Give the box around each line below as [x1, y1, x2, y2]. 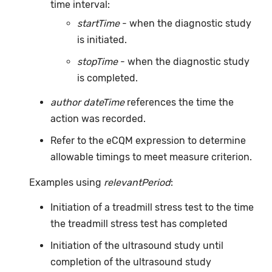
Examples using [29, 176, 104, 188]
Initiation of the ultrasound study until [50, 240, 223, 251]
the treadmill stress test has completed [50, 218, 228, 230]
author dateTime [50, 97, 124, 109]
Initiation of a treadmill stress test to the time [50, 202, 254, 214]
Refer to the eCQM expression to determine [50, 135, 246, 147]
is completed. [77, 72, 138, 84]
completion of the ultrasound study [50, 256, 211, 268]
